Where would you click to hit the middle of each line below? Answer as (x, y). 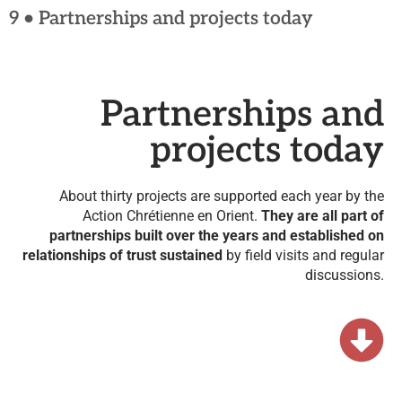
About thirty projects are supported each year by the (222, 196)
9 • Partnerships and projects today (161, 18)
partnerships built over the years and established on (217, 236)
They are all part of (323, 216)
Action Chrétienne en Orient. (172, 216)
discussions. (345, 275)
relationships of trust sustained (122, 255)
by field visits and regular (303, 255)
